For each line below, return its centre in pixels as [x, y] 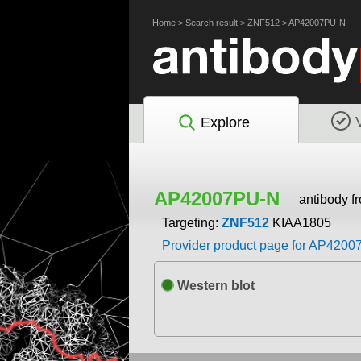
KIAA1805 [301, 223]
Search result [211, 23]
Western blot [214, 286]
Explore [225, 122]
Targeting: [191, 223]
